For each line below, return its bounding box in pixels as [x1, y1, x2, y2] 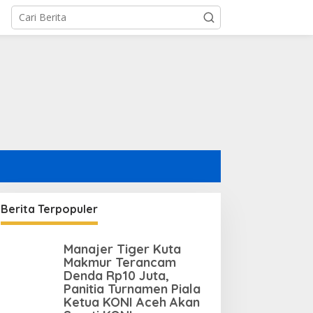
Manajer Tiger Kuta [63, 241, 181, 258]
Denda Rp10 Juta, [63, 268, 169, 284]
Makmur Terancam [63, 254, 176, 271]
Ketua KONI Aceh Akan [63, 294, 200, 311]
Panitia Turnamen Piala [63, 281, 201, 298]
